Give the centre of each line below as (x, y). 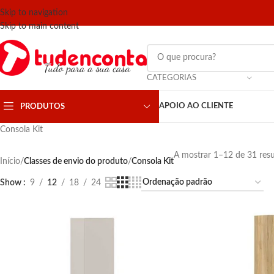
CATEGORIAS (172, 78)
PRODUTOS (43, 106)
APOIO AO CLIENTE (196, 106)
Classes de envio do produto (76, 161)
